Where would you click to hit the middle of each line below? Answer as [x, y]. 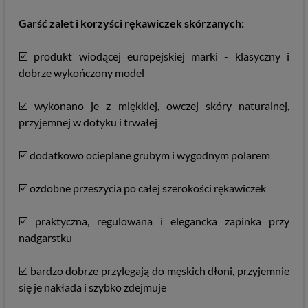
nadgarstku [45, 238]
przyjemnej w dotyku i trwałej [88, 122]
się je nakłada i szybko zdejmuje [92, 287]
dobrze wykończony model [81, 73]
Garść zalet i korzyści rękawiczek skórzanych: [131, 23]
